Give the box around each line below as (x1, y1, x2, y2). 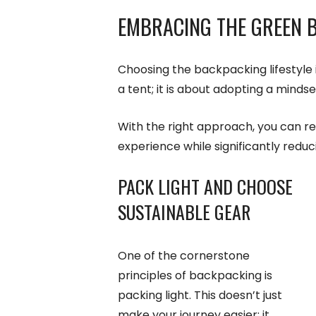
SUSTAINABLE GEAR (118, 197, 250, 226)
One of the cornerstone (118, 247, 250, 264)
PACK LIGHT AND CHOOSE (118, 172, 293, 200)
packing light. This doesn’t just (118, 286, 282, 303)
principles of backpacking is (118, 267, 272, 284)
